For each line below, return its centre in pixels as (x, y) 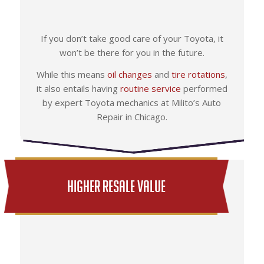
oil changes (129, 75)
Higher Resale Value (116, 186)
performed (204, 89)
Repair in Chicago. (132, 117)
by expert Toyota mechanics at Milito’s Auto (132, 103)
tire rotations (198, 75)
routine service (150, 89)
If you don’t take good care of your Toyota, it (132, 39)
